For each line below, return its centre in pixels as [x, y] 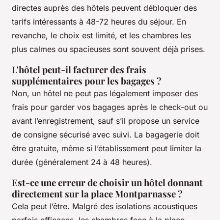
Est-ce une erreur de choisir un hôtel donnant [107, 182]
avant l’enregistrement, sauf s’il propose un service [106, 121]
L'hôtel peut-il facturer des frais [79, 69]
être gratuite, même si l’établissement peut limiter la [107, 148]
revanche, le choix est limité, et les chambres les [101, 35]
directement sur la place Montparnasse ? [97, 193]
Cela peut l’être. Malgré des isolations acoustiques [105, 206]
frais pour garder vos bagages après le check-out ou [110, 107]
